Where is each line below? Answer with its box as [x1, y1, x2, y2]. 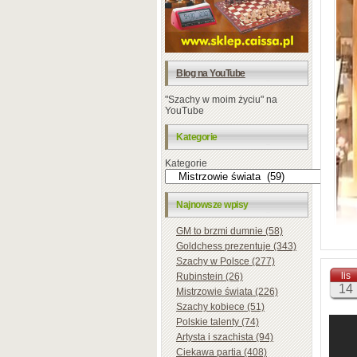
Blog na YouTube [176, 67, 245, 79]
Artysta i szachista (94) [176, 331, 273, 343]
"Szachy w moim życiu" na [165, 93, 277, 105]
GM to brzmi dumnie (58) [176, 225, 283, 237]
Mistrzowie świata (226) [176, 285, 278, 297]
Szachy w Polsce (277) [176, 255, 275, 267]
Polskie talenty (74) [176, 316, 259, 328]
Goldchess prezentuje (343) [176, 240, 296, 252]
